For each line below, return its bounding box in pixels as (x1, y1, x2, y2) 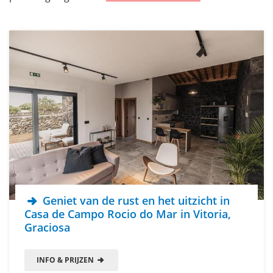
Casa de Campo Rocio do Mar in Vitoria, (24, 206, 231, 221)
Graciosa (24, 219, 70, 235)
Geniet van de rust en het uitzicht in (40, 193, 230, 208)
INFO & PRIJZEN (37, 254, 96, 265)
